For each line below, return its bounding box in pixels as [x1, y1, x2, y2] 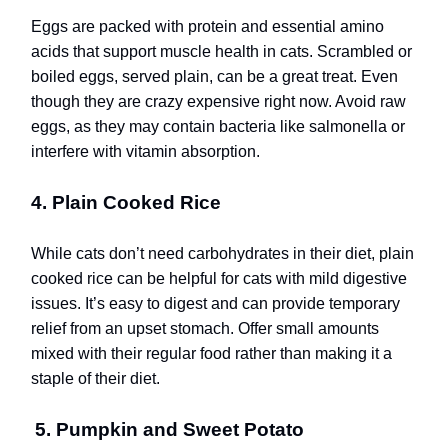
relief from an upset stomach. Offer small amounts [31, 319, 379, 337]
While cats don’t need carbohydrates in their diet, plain [31, 244, 414, 262]
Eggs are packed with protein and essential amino [31, 17, 384, 35]
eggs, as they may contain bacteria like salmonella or [31, 117, 405, 135]
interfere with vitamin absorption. [31, 142, 260, 160]
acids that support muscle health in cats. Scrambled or [31, 42, 412, 60]
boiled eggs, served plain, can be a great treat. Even [31, 67, 398, 85]
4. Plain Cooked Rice [31, 191, 221, 213]
